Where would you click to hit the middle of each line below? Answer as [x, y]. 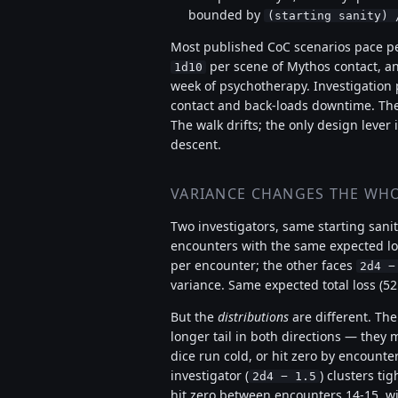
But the [194, 317]
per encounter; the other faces [263, 265]
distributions [253, 317]
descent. [196, 144]
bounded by [226, 15]
